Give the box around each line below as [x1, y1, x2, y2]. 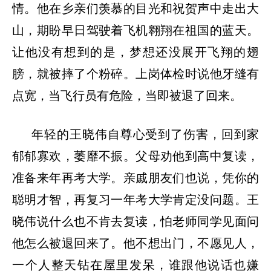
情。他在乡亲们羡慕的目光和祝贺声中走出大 [12, 2, 259, 16]
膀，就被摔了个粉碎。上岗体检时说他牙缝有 [12, 67, 259, 81]
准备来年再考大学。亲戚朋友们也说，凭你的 [12, 171, 259, 185]
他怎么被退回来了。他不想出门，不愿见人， [12, 237, 259, 250]
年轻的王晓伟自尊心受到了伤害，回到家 [31, 128, 259, 142]
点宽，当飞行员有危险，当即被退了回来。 [12, 89, 242, 103]
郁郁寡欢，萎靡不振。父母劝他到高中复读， [12, 149, 259, 163]
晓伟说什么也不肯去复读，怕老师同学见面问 [12, 215, 259, 229]
